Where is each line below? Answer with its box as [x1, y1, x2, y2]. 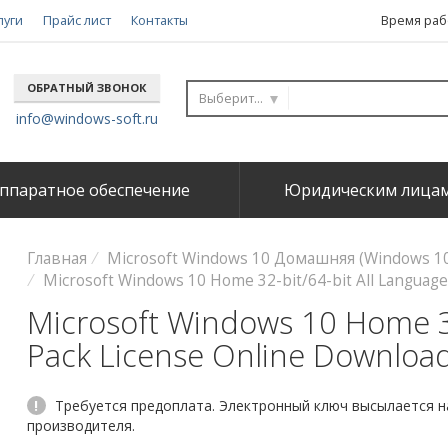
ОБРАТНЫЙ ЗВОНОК [27, 80, 148, 95]
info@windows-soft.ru [16, 109, 159, 128]
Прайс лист [43, 12, 111, 29]
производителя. [26, 416, 135, 436]
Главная [26, 248, 87, 269]
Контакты [131, 12, 188, 29]
